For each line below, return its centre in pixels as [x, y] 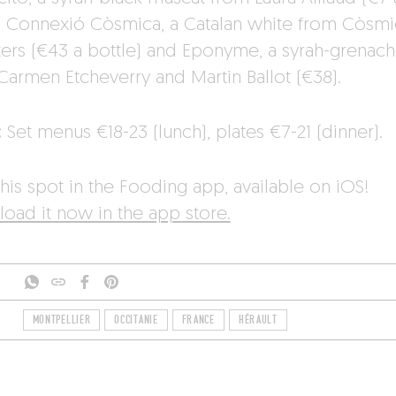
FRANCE [198, 320]
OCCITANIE [136, 320]
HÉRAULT [258, 320]
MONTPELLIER [61, 320]
